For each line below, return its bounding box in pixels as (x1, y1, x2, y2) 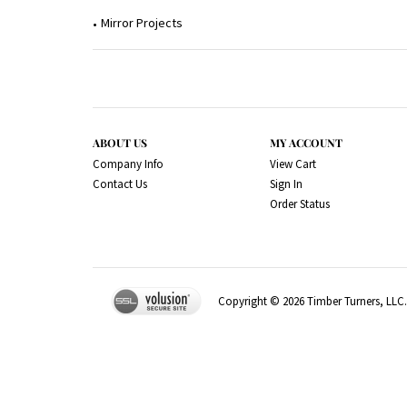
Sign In (270, 176, 303, 192)
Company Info (93, 156, 164, 172)
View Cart (270, 156, 316, 172)
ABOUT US (93, 135, 147, 150)
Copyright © (218, 293, 283, 309)
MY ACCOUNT (270, 135, 342, 150)
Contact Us (93, 176, 147, 192)
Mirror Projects (101, 14, 183, 31)
